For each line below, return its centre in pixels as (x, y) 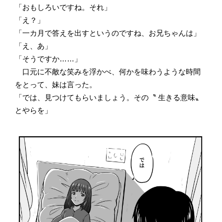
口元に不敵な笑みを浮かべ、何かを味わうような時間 (108, 71)
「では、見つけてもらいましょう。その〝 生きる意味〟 (109, 97)
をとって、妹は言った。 (56, 84)
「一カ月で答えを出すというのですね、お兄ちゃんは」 (108, 33)
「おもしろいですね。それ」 (63, 7)
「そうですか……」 (48, 58)
